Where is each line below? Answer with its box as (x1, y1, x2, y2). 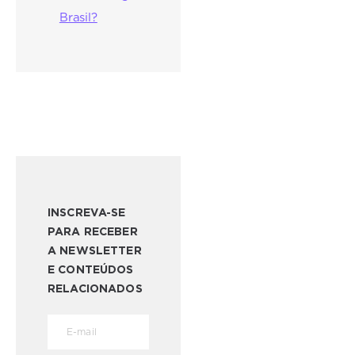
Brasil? (59, 12, 97, 25)
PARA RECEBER (48, 226, 138, 238)
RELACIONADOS (48, 283, 143, 295)
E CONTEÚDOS (48, 264, 134, 276)
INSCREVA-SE (48, 207, 126, 219)
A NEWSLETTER (48, 245, 142, 257)
